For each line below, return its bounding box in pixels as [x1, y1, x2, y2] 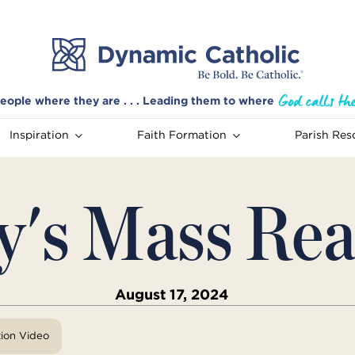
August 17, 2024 [114, 285, 228, 304]
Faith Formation [136, 128, 227, 143]
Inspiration [9, 128, 69, 143]
